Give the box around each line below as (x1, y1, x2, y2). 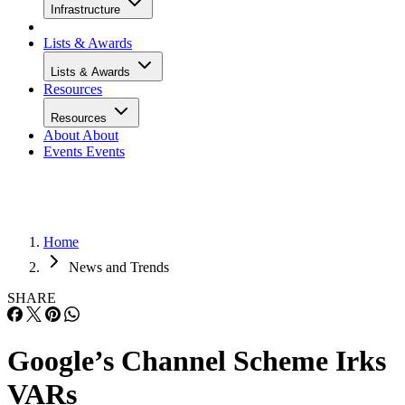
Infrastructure (51, 3, 124, 16)
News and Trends (69, 259, 169, 275)
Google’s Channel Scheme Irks (7, 344, 386, 378)
